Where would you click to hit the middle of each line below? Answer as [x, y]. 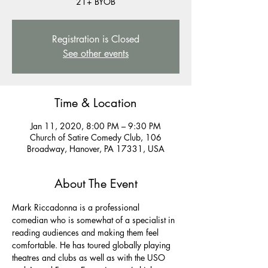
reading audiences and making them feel [86, 232]
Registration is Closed [96, 39]
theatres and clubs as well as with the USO [90, 257]
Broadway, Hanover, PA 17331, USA [96, 148]
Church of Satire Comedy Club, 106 [96, 137]
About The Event [96, 183]
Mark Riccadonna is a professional [77, 207]
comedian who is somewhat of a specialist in [95, 220]
